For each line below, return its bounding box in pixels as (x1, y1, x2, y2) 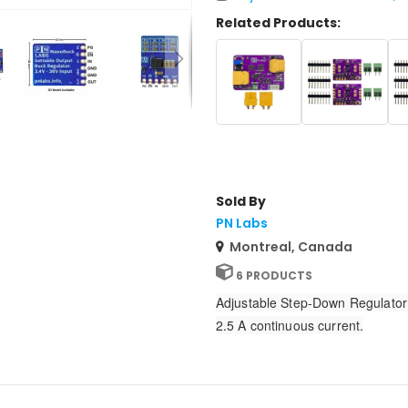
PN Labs (215, 213, 268, 232)
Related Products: (215, 13, 341, 32)
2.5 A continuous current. (215, 315, 364, 334)
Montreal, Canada (229, 237, 352, 256)
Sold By (215, 191, 266, 210)
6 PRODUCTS (235, 267, 312, 283)
